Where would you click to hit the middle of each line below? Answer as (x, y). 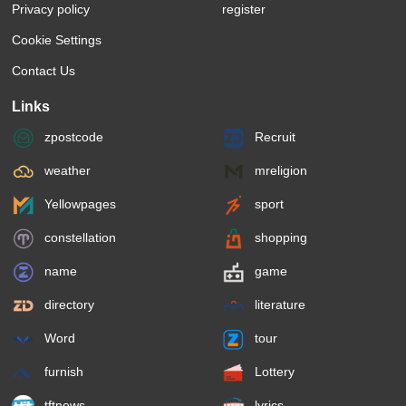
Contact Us (44, 71)
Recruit (274, 137)
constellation (79, 238)
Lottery (273, 372)
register (244, 10)
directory (68, 305)
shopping (280, 238)
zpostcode (72, 137)
